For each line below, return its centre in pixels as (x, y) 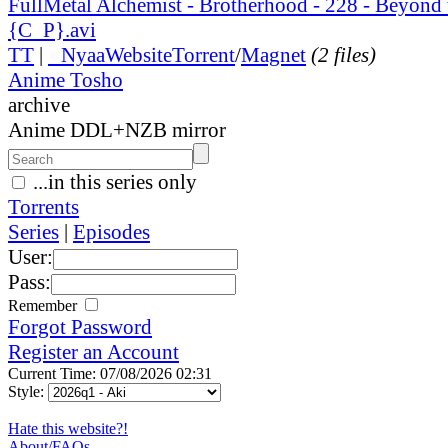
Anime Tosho (65, 79)
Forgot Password (80, 326)
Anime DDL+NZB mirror (117, 129)
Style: (28, 391)
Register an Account (93, 351)
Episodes (111, 231)
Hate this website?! (68, 428)
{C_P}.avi (52, 29)
